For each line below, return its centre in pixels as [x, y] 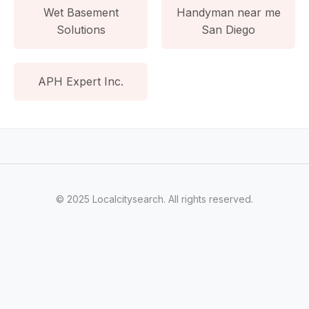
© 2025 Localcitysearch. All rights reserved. [154, 199]
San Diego [228, 29]
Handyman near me [228, 12]
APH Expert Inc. [81, 81]
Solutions [81, 29]
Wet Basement [81, 12]
